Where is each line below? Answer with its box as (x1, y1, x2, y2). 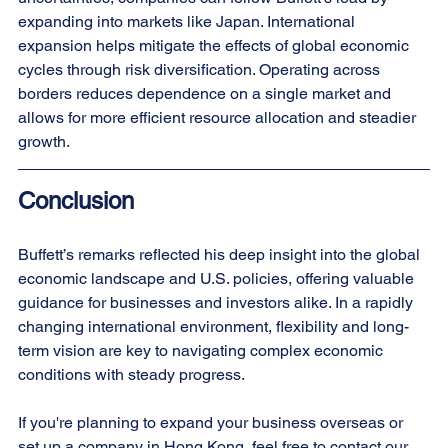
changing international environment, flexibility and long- (18, 316, 409, 336)
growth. (18, 131, 70, 151)
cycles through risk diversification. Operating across (18, 59, 384, 79)
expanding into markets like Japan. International (18, 11, 359, 31)
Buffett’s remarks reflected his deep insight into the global (18, 244, 424, 264)
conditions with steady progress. (18, 364, 245, 384)
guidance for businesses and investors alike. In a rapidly (18, 292, 417, 312)
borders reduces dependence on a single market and (18, 83, 395, 103)
